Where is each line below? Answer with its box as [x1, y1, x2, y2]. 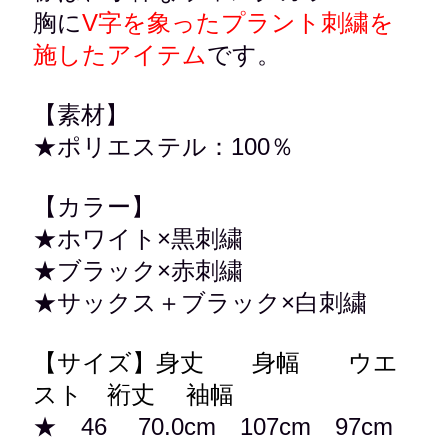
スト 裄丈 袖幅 [33, 381, 235, 408]
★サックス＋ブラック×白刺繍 [33, 289, 368, 316]
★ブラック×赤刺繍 [33, 257, 244, 284]
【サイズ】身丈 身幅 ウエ [33, 349, 399, 376]
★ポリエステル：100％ [33, 133, 295, 160]
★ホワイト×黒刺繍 [33, 225, 244, 252]
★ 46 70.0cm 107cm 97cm [33, 413, 394, 440]
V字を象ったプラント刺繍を [82, 9, 395, 36]
